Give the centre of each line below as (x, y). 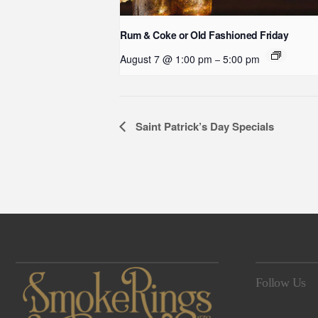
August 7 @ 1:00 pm (166, 59)
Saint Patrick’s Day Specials (203, 126)
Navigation (165, 159)
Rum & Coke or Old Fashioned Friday (204, 35)
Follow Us (281, 282)
